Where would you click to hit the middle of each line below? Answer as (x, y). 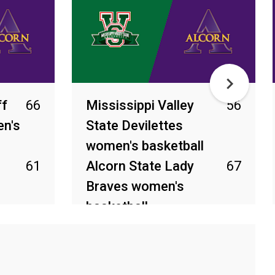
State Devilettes (134, 126)
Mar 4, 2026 (111, 234)
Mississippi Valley (140, 105)
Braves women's (135, 186)
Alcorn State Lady (140, 166)
